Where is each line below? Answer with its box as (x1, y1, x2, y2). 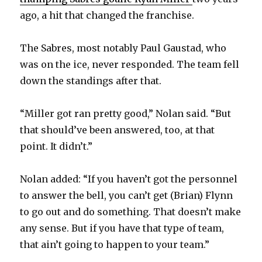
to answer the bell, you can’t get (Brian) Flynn (20, 189, 233, 201)
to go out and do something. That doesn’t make (20, 205, 242, 218)
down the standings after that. (20, 74, 162, 87)
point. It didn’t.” (20, 140, 93, 152)
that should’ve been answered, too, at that (20, 123, 215, 136)
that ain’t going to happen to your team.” (20, 238, 210, 250)
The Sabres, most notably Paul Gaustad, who (20, 42, 227, 54)
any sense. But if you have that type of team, (20, 222, 225, 234)
